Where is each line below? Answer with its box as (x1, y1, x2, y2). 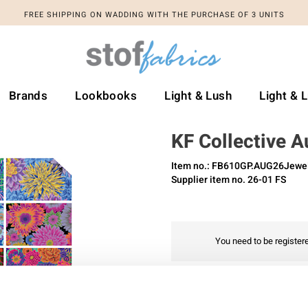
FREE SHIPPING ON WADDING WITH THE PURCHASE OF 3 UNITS (23, 9, 285, 21)
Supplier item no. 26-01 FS (171, 173, 286, 187)
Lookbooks (75, 87, 137, 104)
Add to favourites (184, 282, 258, 296)
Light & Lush (164, 87, 232, 104)
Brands (8, 87, 48, 104)
